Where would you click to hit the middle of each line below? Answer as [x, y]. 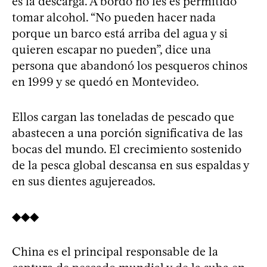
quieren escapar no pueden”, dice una [111, 49]
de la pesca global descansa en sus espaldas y [131, 165]
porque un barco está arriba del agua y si [120, 33]
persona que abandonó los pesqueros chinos [130, 66]
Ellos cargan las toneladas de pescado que [123, 117]
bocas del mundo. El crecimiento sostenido [127, 149]
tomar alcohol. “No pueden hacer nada [114, 17]
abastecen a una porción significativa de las [127, 133]
